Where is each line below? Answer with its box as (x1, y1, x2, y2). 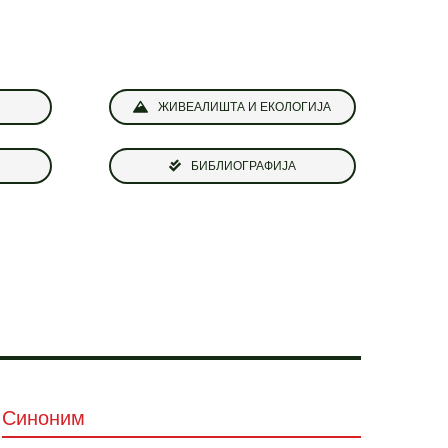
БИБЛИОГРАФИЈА (190, 159, 296, 174)
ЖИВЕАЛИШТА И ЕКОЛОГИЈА (158, 100, 332, 115)
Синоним (2, 406, 86, 429)
